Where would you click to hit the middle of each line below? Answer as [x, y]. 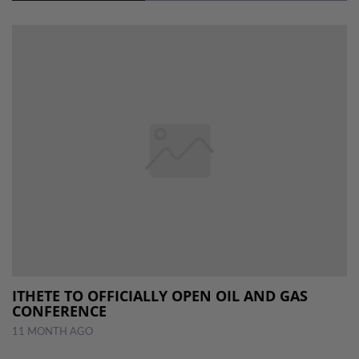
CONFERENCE [59, 311]
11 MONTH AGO [52, 331]
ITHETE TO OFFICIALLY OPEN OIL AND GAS [160, 295]
